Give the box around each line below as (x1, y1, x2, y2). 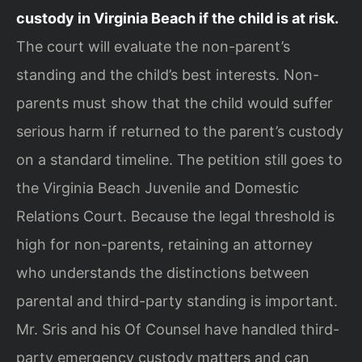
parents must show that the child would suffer (16, 94, 333, 112)
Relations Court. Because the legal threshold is (16, 207, 335, 225)
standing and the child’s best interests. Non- (16, 65, 319, 83)
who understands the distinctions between (16, 263, 309, 281)
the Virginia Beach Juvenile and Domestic (16, 179, 299, 196)
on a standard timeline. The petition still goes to (16, 150, 343, 168)
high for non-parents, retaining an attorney (16, 235, 313, 253)
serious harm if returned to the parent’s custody (16, 122, 343, 140)
